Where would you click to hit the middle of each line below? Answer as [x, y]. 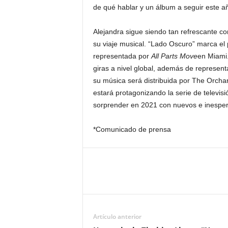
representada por [122, 56]
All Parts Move [174, 56]
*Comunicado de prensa [132, 130]
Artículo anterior [117, 217]
